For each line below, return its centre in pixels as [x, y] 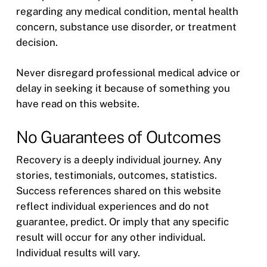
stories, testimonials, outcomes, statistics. [116, 175]
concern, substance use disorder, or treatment [126, 27]
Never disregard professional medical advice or [128, 73]
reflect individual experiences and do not [112, 206]
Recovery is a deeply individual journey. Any [119, 159]
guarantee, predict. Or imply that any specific [122, 221]
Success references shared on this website [118, 190]
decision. [37, 42]
